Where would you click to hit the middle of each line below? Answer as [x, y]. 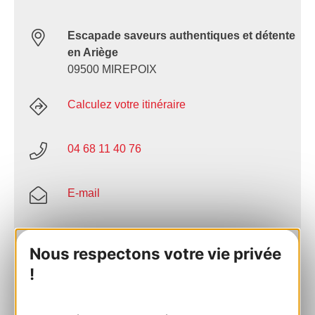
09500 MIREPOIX [112, 70]
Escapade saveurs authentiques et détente [181, 36]
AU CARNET [92, 289]
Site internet [97, 238]
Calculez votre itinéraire [127, 105]
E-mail [84, 193]
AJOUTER [92, 279]
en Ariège [93, 53]
